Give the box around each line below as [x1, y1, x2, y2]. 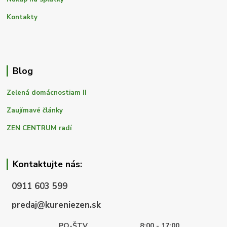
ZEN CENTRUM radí [7, 123, 72, 133]
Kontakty [7, 13, 38, 22]
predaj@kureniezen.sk [7, 199, 101, 211]
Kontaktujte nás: [12, 158, 82, 170]
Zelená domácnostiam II [7, 88, 87, 97]
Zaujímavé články [7, 105, 63, 115]
